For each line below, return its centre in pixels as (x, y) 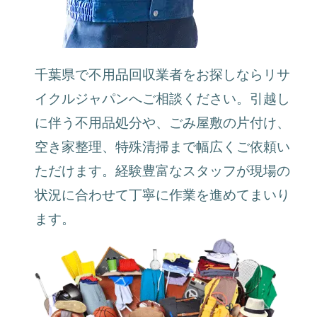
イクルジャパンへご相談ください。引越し (162, 98)
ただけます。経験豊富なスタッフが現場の (162, 171)
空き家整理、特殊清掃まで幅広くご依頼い (162, 146)
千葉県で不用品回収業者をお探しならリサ (162, 74)
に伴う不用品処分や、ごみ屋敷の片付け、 (162, 122)
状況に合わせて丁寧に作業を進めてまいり (162, 195)
